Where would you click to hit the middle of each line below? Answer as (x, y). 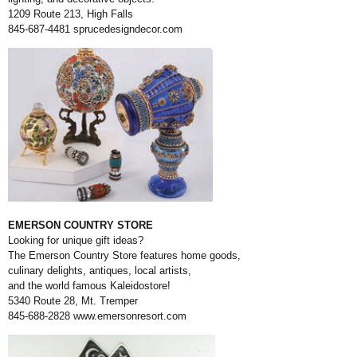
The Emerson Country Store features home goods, (124, 256)
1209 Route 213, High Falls (71, 14)
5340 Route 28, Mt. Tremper (73, 301)
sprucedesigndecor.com (128, 29)
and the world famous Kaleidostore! (89, 286)
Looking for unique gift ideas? (76, 241)
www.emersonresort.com (130, 316)
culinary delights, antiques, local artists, (100, 271)
